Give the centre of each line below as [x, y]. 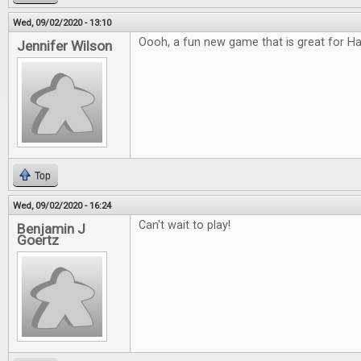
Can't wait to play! [185, 225]
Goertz [38, 240]
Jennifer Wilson [64, 46]
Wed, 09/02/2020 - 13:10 [62, 23]
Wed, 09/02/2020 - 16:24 [62, 205]
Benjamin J [51, 229]
